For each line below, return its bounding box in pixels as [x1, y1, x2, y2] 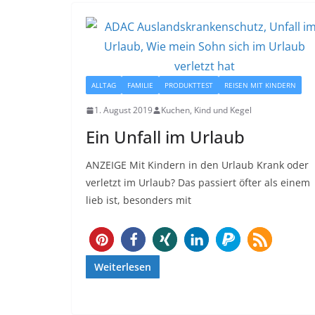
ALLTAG [91, 80, 116, 91]
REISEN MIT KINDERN [224, 80, 296, 91]
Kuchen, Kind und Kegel [161, 104, 252, 117]
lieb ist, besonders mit [86, 193, 191, 207]
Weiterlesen [94, 260, 151, 274]
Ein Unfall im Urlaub [86, 125, 245, 149]
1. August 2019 [94, 104, 153, 117]
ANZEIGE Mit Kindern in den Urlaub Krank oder [86, 158, 309, 172]
